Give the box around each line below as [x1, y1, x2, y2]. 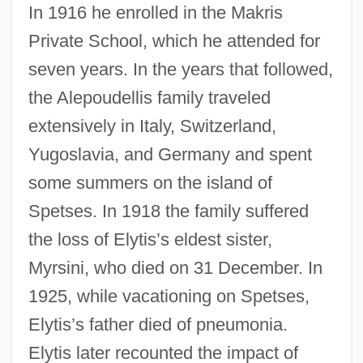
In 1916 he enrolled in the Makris [28, 2, 283, 23]
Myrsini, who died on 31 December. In [28, 257, 322, 278]
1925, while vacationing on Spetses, [28, 285, 310, 306]
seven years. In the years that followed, [28, 58, 333, 79]
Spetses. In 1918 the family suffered [28, 200, 309, 221]
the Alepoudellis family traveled [28, 87, 271, 108]
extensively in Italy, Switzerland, [28, 115, 276, 136]
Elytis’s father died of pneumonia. [28, 314, 288, 335]
